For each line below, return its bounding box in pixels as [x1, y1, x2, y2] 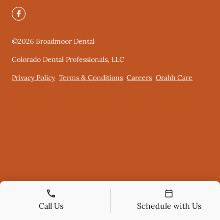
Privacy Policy [12, 73, 55, 82]
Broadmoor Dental [36, 37, 95, 46]
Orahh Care [156, 73, 192, 82]
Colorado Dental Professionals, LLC [12, 55, 124, 64]
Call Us [38, 200, 63, 211]
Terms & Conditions [59, 73, 123, 82]
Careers [127, 73, 152, 82]
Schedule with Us [137, 200, 201, 211]
